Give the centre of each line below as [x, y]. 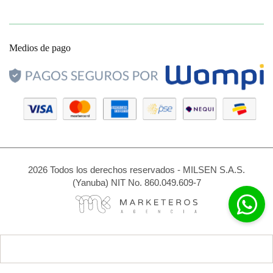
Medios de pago [40, 48]
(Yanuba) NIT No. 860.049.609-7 [136, 182]
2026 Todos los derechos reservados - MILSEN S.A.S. [136, 169]
